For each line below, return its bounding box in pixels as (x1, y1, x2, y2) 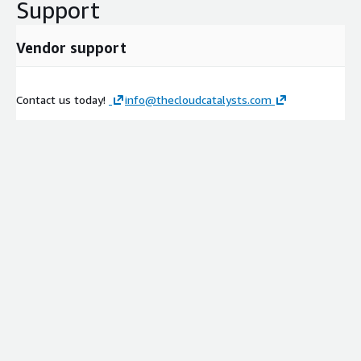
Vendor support (16, 38, 127, 56)
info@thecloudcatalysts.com (125, 92, 272, 106)
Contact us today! (16, 92, 109, 106)
